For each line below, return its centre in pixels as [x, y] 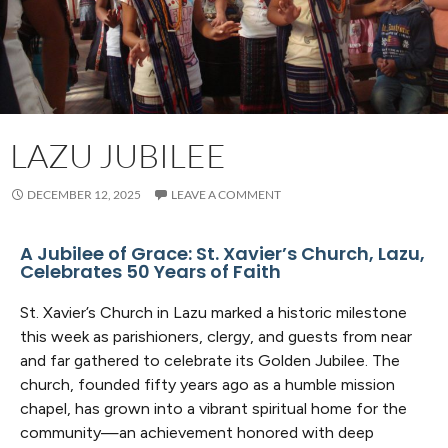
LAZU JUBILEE [118, 155]
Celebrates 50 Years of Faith [150, 271]
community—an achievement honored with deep [197, 432]
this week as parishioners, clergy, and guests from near [216, 336]
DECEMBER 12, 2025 [84, 194]
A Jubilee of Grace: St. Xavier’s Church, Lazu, [222, 253]
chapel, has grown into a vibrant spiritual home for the [213, 408]
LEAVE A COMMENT [226, 194]
